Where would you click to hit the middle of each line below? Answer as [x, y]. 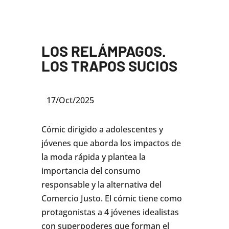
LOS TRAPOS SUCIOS [109, 66]
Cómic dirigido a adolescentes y [102, 130]
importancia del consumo [91, 171]
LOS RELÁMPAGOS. [104, 51]
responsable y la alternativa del [101, 185]
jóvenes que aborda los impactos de [111, 143]
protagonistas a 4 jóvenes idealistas [110, 212]
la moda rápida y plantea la [93, 157]
